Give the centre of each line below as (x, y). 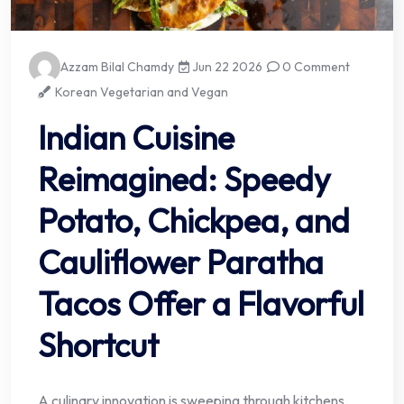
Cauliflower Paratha (181, 262)
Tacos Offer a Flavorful (201, 304)
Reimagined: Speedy (184, 179)
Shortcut (98, 345)
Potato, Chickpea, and (194, 221)
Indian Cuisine (136, 138)
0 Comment (315, 67)
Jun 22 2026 (226, 67)
